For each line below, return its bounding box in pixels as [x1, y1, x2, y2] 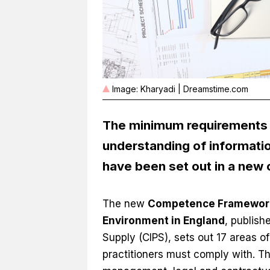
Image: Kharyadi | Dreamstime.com [111, 83, 248, 94]
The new [102, 197, 148, 210]
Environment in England [102, 214, 225, 227]
